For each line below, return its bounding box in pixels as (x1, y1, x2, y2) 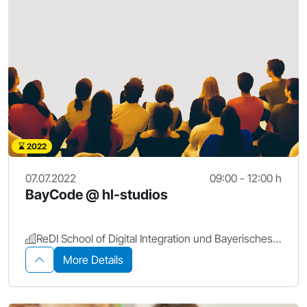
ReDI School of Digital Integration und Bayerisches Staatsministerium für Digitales (273, 231, 281, 245)
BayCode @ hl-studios (25, 186, 168, 203)
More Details (63, 252, 123, 267)
